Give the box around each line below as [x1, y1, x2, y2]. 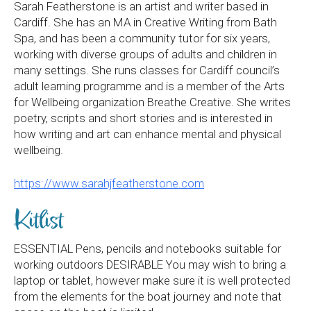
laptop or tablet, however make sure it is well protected [14, 274, 290, 287]
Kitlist [14, 204, 64, 239]
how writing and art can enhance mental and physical [14, 127, 281, 141]
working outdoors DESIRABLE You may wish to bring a [14, 258, 286, 271]
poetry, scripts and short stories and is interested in [14, 111, 273, 125]
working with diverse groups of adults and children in [14, 47, 277, 61]
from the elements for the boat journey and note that [14, 289, 282, 303]
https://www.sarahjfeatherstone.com [14, 176, 204, 190]
